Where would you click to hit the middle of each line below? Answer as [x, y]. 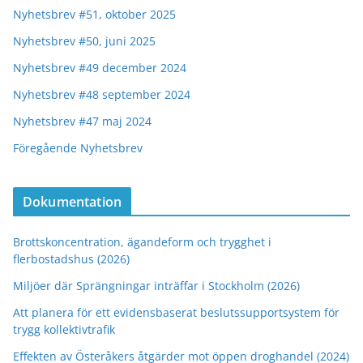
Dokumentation [73, 201]
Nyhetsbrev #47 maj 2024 [82, 121]
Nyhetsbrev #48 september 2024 [102, 94]
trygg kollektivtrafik [64, 329]
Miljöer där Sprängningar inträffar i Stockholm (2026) [156, 285]
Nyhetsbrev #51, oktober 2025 [94, 14]
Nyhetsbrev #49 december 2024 [100, 67]
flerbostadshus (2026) [71, 258]
